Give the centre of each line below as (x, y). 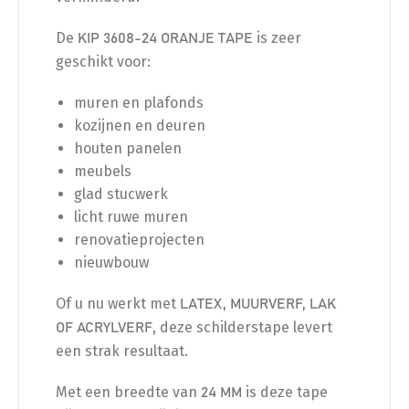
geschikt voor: (103, 61)
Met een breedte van (128, 392)
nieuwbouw (111, 262)
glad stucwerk (121, 194)
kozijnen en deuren (140, 125)
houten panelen (128, 148)
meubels (103, 171)
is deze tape (285, 392)
